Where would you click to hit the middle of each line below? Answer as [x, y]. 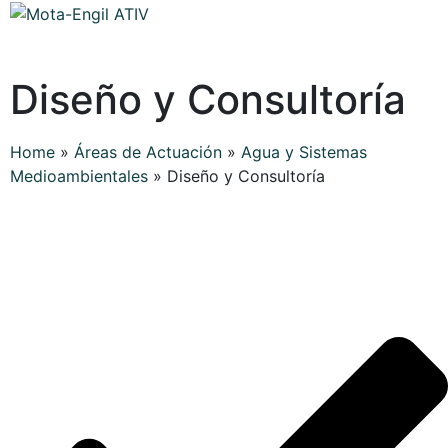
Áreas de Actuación [148, 152]
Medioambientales [79, 176]
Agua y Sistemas [304, 152]
